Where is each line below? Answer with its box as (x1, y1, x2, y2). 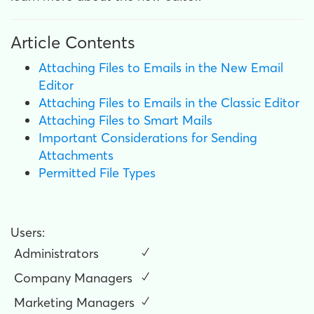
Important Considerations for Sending (39, 130, 257, 146)
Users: (11, 224, 45, 240)
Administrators (14, 245, 99, 261)
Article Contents (11, 32, 135, 53)
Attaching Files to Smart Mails (39, 112, 212, 128)
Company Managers (14, 270, 132, 286)
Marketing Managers (14, 294, 135, 310)
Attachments (39, 147, 114, 163)
